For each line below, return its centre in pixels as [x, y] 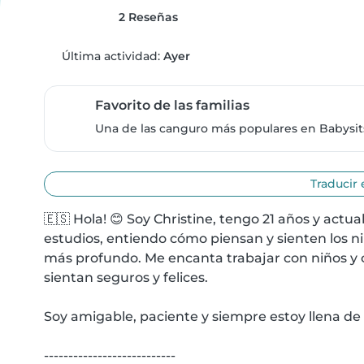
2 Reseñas [146, 17]
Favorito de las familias [172, 105]
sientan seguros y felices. [126, 277]
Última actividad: [110, 56]
